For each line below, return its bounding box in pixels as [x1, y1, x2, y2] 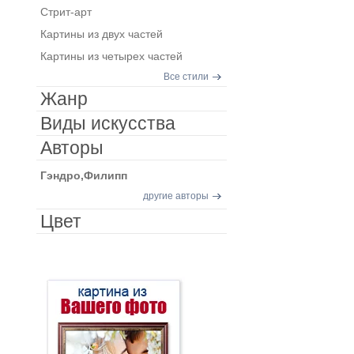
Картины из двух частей [40, 28, 163, 40]
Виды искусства [40, 113, 175, 134]
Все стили [163, 71, 209, 82]
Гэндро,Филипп [40, 169, 127, 182]
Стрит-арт [40, 6, 92, 18]
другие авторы [142, 190, 209, 201]
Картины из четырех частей [40, 50, 183, 62]
